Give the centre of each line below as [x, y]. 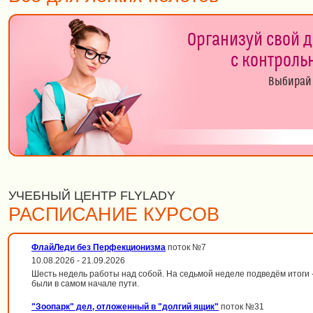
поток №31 [241, 307]
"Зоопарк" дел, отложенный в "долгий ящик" [125, 307]
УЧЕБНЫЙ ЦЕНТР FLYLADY [92, 196]
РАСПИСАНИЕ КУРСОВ [114, 214]
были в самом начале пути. [85, 284]
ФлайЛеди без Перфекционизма [99, 247]
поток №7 [186, 247]
